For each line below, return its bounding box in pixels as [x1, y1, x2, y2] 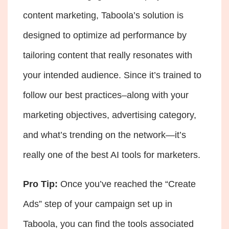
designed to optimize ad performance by [23, 30, 187, 40]
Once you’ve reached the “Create [60, 178, 196, 189]
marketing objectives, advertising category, [23, 109, 196, 120]
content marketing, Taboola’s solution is [23, 10, 184, 20]
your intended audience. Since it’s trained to [23, 70, 201, 80]
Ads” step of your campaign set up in [23, 198, 172, 209]
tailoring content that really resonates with [23, 50, 192, 60]
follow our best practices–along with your [23, 89, 189, 100]
